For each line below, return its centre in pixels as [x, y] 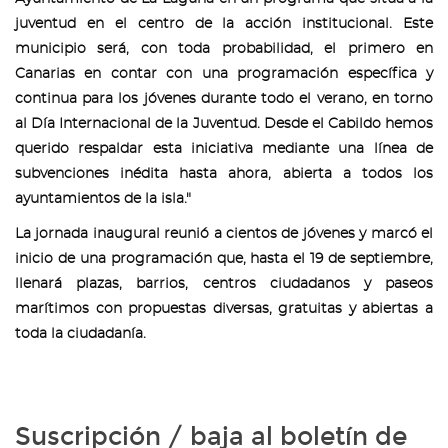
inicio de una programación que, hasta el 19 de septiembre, [224, 259]
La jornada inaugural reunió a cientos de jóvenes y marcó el [224, 234]
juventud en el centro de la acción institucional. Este [224, 24]
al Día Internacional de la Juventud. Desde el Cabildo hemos [224, 124]
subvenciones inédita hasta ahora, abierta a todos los [224, 174]
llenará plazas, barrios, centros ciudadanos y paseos [224, 284]
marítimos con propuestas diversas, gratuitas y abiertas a [224, 309]
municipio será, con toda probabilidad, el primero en [224, 49]
